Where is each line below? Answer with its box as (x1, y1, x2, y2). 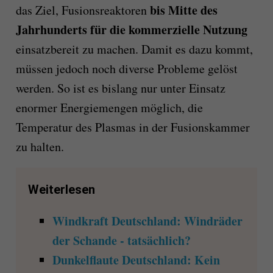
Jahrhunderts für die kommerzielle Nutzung (15, 20, 247, 38)
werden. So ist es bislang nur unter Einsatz (15, 79, 225, 96)
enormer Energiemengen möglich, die (15, 99, 203, 116)
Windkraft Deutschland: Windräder (52, 211, 243, 230)
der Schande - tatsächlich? (52, 231, 191, 249)
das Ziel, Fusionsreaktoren (15, 1, 147, 18)
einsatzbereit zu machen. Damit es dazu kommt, (15, 40, 253, 57)
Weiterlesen (27, 182, 95, 197)
